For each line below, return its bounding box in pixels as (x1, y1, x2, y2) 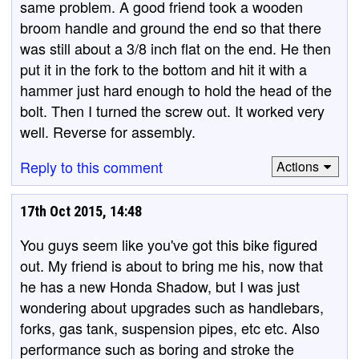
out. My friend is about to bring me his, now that (20, 254, 323, 276)
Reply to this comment (20, 155, 163, 177)
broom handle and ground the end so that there (20, 16, 321, 38)
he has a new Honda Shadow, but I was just (20, 275, 300, 296)
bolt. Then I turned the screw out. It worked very (20, 99, 325, 121)
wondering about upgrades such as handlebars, (20, 296, 324, 317)
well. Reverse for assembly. (20, 120, 196, 142)
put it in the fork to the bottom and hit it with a (20, 58, 307, 79)
